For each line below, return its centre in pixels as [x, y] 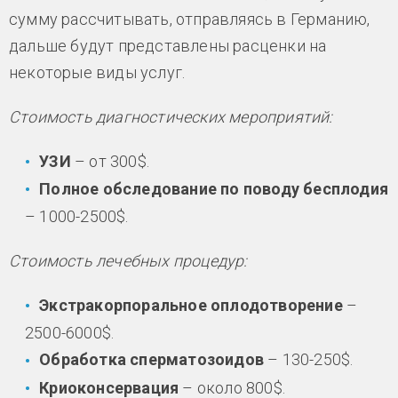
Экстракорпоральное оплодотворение [191, 306]
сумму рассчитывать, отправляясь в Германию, [190, 19]
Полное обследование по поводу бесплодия [214, 188]
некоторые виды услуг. [97, 72]
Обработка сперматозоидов [152, 360]
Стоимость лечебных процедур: [128, 261]
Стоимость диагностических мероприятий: [171, 116]
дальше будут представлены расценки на [168, 45]
